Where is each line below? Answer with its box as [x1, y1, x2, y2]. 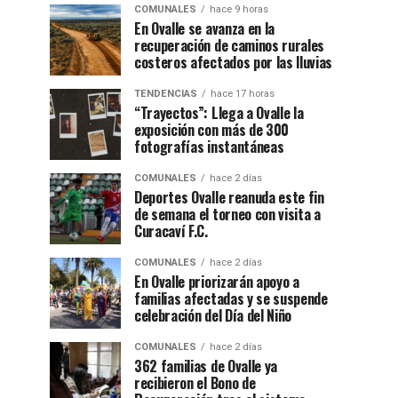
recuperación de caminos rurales [134, 35, 325, 56]
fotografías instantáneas [134, 136, 287, 157]
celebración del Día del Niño [134, 305, 292, 326]
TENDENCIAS [134, 88, 197, 99]
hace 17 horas [211, 88, 275, 99]
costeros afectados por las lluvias [134, 52, 333, 73]
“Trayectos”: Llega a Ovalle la [134, 102, 304, 123]
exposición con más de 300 [134, 119, 289, 140]
